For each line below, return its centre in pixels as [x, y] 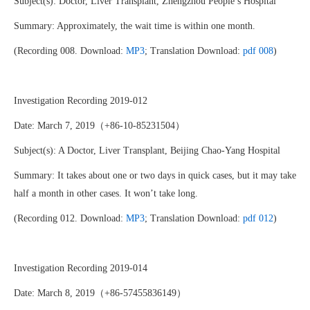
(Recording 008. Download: [70, 51]
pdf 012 [258, 218]
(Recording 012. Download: [70, 218]
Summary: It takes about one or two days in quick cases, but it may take [155, 175]
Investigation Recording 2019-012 [81, 101]
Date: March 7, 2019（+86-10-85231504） [99, 126]
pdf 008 [258, 51]
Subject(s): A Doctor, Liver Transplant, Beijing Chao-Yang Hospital [147, 151]
